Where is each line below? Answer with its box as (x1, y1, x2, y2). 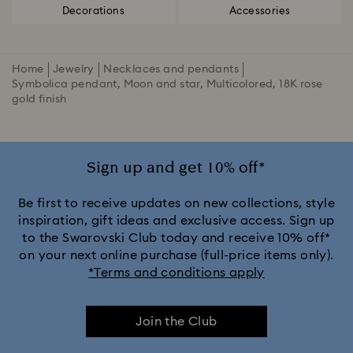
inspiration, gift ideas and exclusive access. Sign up (18, 214, 335, 227)
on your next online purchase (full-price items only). (19, 249, 334, 262)
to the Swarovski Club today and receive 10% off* (22, 232, 331, 244)
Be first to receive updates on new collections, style (17, 197, 336, 210)
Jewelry (52, 64, 95, 75)
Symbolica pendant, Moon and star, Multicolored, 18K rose (12, 79, 323, 90)
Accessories (229, 6, 291, 17)
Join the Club (136, 315, 217, 328)
